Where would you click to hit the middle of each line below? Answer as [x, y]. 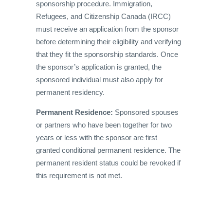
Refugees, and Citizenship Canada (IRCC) [103, 17]
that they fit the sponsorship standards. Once [107, 54]
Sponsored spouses [147, 112]
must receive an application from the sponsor [107, 29]
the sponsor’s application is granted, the [99, 67]
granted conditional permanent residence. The [108, 150]
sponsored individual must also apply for [100, 80]
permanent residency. [70, 92]
